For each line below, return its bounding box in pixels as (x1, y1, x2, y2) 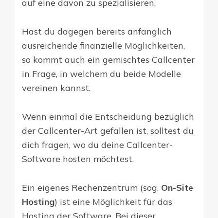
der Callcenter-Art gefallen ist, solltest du (22, 125, 194, 137)
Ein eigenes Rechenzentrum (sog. (22, 182, 161, 194)
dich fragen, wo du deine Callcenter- (22, 139, 173, 151)
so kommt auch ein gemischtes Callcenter (22, 54, 195, 66)
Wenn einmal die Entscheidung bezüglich (22, 111, 194, 123)
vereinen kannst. (22, 82, 91, 94)
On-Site (161, 182, 193, 194)
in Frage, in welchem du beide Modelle (22, 68, 181, 80)
